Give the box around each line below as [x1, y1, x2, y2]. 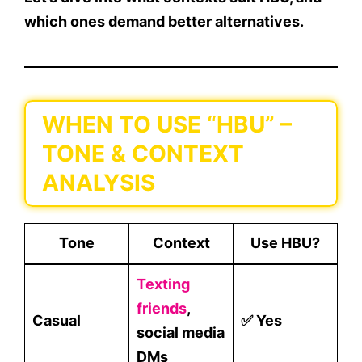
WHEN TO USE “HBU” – [42, 111, 292, 139]
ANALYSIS [42, 169, 155, 197]
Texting [137, 276, 190, 293]
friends [137, 300, 187, 318]
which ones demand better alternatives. [24, 13, 304, 31]
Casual [32, 312, 81, 330]
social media [137, 324, 225, 342]
